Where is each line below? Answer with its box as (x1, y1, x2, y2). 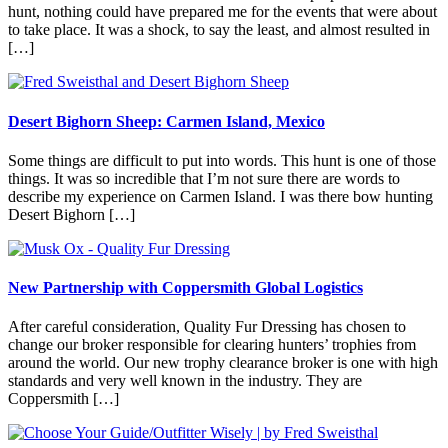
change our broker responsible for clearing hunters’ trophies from (8, 336, 416, 354)
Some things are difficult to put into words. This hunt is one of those (8, 151, 436, 169)
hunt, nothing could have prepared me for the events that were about (8, 3, 437, 21)
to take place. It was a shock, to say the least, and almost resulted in (8, 21, 430, 39)
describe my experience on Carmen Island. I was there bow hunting (8, 187, 433, 205)
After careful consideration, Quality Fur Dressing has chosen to (8, 318, 406, 336)
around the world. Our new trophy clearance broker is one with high (8, 354, 438, 372)
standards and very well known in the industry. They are (8, 372, 362, 390)
